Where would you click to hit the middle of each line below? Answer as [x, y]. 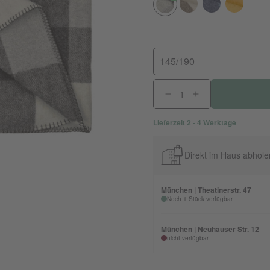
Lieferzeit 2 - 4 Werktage [195, 122]
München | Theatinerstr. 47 [206, 190]
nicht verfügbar [188, 238]
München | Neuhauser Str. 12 [210, 229]
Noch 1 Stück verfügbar [200, 199]
